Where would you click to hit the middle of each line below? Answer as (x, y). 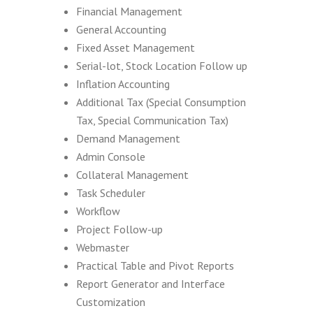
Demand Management (128, 138)
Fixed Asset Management (136, 48)
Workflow (98, 211)
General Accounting (121, 29)
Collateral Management (132, 175)
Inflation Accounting (123, 84)
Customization (111, 302)
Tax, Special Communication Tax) (152, 120)
